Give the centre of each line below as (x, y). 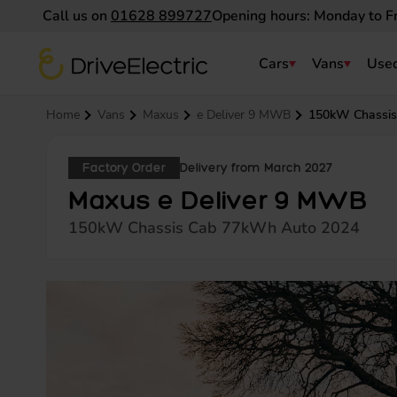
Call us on (77, 16)
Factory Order (124, 168)
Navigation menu (82, 72)
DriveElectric (79, 58)
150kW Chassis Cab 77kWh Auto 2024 (214, 228)
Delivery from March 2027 (256, 168)
